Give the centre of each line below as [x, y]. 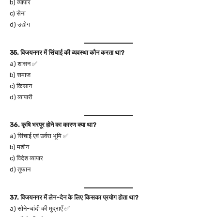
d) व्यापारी [21, 97]
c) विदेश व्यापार [26, 158]
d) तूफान [20, 169]
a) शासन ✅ [23, 63]
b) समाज [20, 75]
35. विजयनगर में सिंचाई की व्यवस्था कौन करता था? [67, 52]
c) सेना [18, 13]
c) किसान [21, 86]
